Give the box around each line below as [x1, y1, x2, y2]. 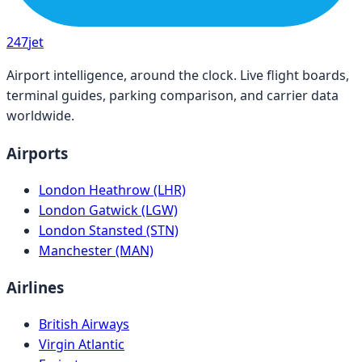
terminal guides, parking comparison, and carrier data [6, 86, 339, 105]
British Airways [39, 315, 129, 333]
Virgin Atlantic [39, 335, 124, 353]
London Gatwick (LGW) [39, 200, 178, 219]
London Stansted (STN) [39, 221, 179, 239]
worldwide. [6, 107, 74, 125]
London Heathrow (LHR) [39, 180, 186, 199]
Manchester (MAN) [39, 241, 154, 259]
